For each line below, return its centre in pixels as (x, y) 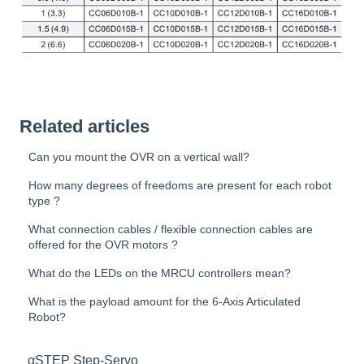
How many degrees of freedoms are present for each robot (180, 186)
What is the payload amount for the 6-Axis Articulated (165, 302)
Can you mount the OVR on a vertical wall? (139, 157)
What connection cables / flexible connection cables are (171, 230)
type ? (45, 201)
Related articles (84, 127)
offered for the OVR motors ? (104, 245)
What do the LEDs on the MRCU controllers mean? (160, 273)
